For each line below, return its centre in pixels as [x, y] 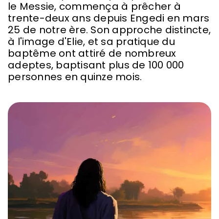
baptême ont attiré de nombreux [92, 53]
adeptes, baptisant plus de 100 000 [96, 65]
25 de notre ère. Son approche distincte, [109, 30]
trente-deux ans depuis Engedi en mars [109, 18]
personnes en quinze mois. [75, 77]
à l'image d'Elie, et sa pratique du [91, 42]
